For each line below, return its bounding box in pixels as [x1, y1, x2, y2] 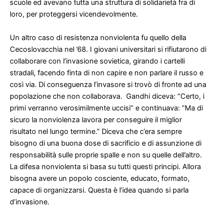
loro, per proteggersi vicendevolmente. [10, 10, 138, 19]
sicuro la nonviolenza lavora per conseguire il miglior [10, 115, 182, 124]
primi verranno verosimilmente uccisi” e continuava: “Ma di [10, 103, 203, 112]
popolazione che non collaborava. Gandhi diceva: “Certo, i [10, 91, 204, 101]
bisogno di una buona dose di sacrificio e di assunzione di [10, 138, 201, 148]
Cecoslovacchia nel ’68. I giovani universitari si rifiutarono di [10, 44, 206, 54]
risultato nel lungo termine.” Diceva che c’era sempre [10, 127, 182, 136]
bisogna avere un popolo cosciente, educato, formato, [10, 174, 190, 183]
